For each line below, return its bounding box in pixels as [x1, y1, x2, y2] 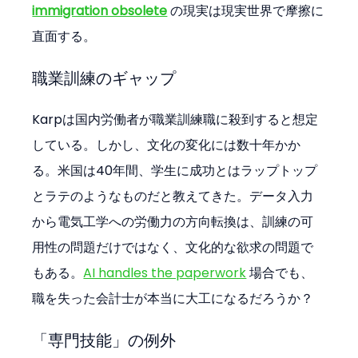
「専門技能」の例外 [32, 329, 177, 352]
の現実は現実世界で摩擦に [167, 2, 324, 21]
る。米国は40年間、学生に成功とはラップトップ [32, 161, 318, 181]
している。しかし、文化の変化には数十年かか [32, 136, 301, 155]
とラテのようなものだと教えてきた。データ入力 [32, 187, 314, 206]
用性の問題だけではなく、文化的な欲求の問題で [32, 238, 314, 257]
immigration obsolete [32, 2, 168, 21]
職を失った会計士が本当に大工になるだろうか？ [32, 289, 314, 308]
